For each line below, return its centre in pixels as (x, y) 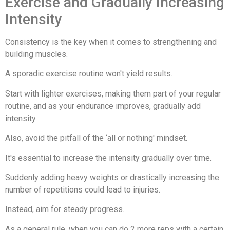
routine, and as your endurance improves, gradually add (103, 106)
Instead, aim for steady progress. (65, 209)
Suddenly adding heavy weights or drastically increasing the (112, 178)
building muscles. (36, 54)
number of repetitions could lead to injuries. (83, 190)
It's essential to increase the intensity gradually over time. (108, 158)
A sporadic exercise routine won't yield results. (89, 74)
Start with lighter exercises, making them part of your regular (113, 93)
